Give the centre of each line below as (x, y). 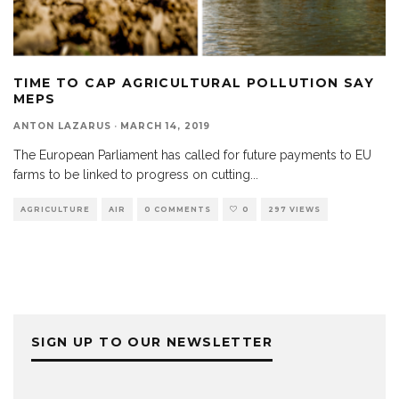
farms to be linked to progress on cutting (132, 175)
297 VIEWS (294, 210)
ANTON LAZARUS (62, 126)
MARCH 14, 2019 (165, 126)
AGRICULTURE (55, 210)
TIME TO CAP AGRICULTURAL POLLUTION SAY (194, 83)
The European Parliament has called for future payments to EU (192, 155)
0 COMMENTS (178, 210)
